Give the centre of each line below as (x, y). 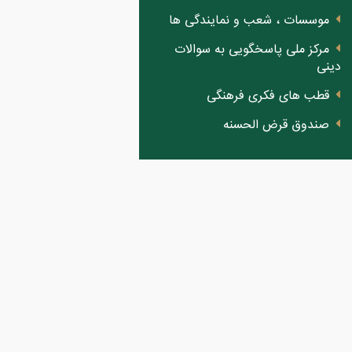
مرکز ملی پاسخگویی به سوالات (252, 50)
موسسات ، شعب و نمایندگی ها (249, 21)
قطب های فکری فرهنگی (268, 96)
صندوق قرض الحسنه (276, 125)
